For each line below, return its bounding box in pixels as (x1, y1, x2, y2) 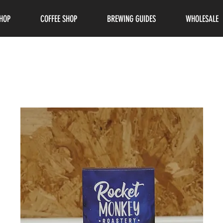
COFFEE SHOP (40, 13, 77, 24)
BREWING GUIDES (107, 13, 156, 24)
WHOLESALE (186, 13, 219, 24)
